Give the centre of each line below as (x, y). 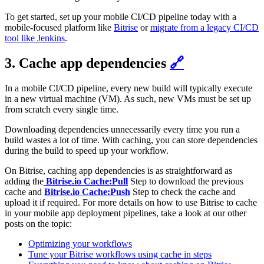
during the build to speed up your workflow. (87, 151)
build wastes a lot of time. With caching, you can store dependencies (131, 140)
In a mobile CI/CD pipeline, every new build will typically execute (128, 88)
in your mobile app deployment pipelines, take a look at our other (126, 213)
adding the (24, 181)
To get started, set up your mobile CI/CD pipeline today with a (121, 17)
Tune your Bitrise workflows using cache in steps (120, 255)
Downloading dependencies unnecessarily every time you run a (122, 130)
